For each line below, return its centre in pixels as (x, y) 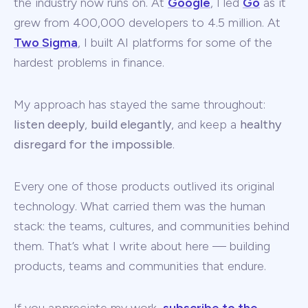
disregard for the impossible (93, 145)
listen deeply (49, 125)
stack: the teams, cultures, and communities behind (152, 227)
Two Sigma (46, 43)
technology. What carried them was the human (140, 207)
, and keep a (206, 125)
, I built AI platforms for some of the (175, 43)
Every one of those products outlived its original (144, 187)
